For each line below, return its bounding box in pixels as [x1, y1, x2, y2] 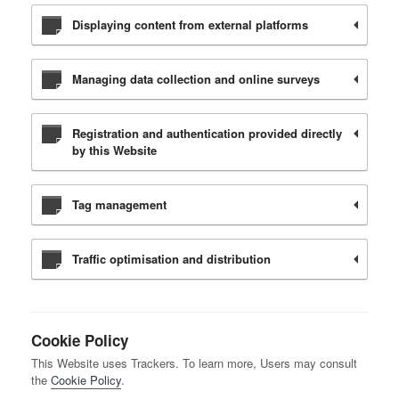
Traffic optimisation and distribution [72, 250, 271, 267]
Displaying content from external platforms [72, 16, 308, 33]
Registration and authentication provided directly [72, 125, 342, 142]
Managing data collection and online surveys [72, 70, 320, 87]
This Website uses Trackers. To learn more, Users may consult [31, 354, 357, 371]
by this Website [72, 142, 157, 159]
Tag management [72, 196, 167, 213]
